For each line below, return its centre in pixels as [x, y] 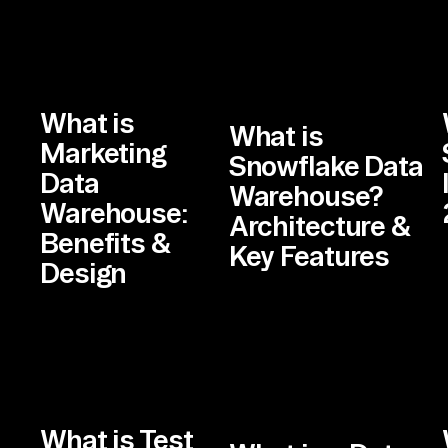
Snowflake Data [326, 166]
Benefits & [105, 242]
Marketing [103, 152]
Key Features [309, 256]
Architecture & [319, 226]
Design [83, 272]
